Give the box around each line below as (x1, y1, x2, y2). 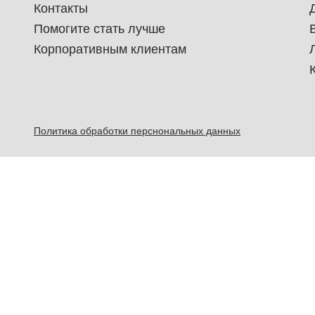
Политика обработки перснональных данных (34, 125, 240, 136)
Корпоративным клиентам (34, 42, 186, 56)
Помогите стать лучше (34, 22, 165, 36)
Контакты (34, 1, 88, 15)
